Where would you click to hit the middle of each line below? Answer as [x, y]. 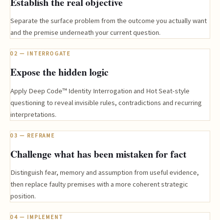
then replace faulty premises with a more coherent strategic [99, 184]
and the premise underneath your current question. [85, 33]
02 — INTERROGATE [41, 54]
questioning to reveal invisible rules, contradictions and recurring [106, 102]
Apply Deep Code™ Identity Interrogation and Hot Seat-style [100, 91]
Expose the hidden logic [59, 72]
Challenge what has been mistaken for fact [98, 154]
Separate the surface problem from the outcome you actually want [109, 21]
